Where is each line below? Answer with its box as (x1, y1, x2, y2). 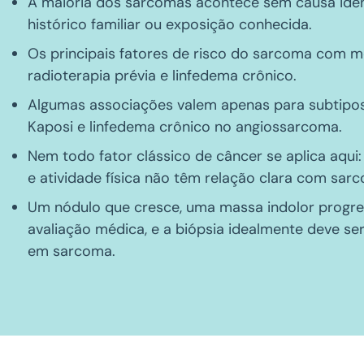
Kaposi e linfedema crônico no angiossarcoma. (28, 116, 343, 136)
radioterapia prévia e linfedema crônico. (28, 65, 297, 85)
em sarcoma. (28, 240, 116, 261)
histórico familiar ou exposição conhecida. (28, 14, 313, 34)
